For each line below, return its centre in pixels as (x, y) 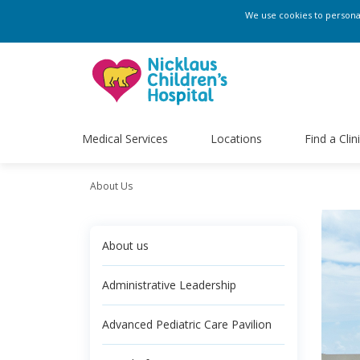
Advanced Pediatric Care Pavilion (187, 324)
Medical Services (125, 138)
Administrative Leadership (169, 285)
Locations (236, 138)
